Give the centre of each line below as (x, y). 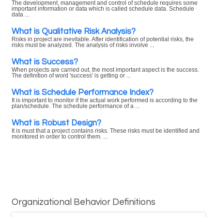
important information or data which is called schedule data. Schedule (103, 9)
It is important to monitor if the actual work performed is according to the (105, 100)
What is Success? (45, 62)
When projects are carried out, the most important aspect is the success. (105, 70)
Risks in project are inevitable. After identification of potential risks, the (103, 39)
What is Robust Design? (56, 123)
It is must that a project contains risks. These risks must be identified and (106, 131)
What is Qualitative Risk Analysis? (74, 31)
